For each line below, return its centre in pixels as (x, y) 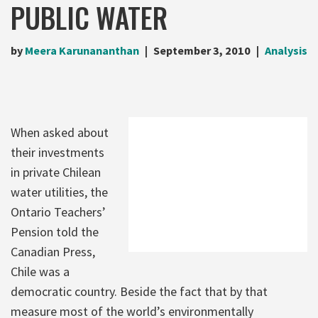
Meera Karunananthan (82, 50)
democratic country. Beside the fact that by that (139, 291)
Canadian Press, (53, 251)
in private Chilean (56, 172)
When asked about (60, 132)
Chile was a (40, 271)
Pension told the (55, 231)
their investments (57, 152)
